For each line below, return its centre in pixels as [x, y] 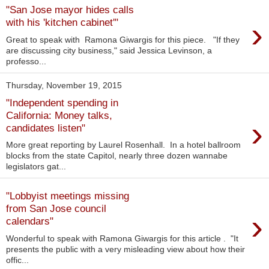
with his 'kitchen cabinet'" [62, 23]
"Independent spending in [62, 102]
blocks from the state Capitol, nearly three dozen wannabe [117, 156]
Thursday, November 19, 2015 [64, 86]
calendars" [30, 221]
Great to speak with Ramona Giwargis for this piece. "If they [123, 40]
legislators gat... [36, 167]
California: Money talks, [59, 115]
